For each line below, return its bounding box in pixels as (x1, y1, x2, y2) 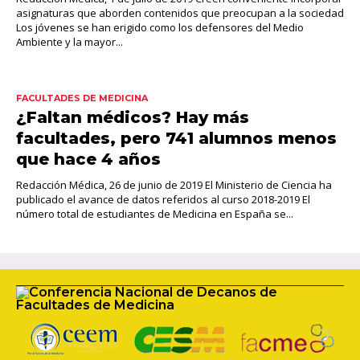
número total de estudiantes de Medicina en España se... (16, 207, 293, 222)
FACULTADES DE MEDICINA (16, 92, 148, 104)
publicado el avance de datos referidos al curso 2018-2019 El (16, 192, 310, 207)
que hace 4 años (16, 149, 161, 170)
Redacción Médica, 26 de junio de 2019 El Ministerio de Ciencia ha (16, 178, 332, 193)
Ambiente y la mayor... (16, 35, 123, 50)
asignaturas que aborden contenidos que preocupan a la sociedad (16, 6, 344, 21)
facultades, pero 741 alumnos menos (16, 129, 337, 149)
